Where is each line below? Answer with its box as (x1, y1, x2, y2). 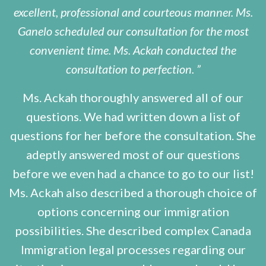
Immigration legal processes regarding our (20, 242, 246, 257)
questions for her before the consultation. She (10, 128, 256, 143)
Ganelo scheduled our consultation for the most (17, 24, 249, 39)
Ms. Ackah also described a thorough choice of (9, 185, 257, 200)
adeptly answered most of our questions (26, 147, 240, 162)
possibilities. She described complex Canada (15, 223, 251, 238)
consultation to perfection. (65, 62, 197, 77)
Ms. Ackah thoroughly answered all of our (23, 90, 243, 105)
